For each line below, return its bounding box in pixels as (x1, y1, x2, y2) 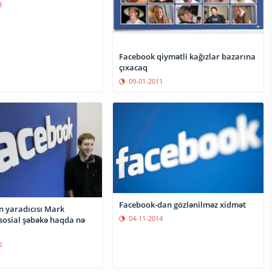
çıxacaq (119, 62, 148, 73)
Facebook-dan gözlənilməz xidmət (119, 199, 246, 210)
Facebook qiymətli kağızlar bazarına (119, 51, 256, 63)
